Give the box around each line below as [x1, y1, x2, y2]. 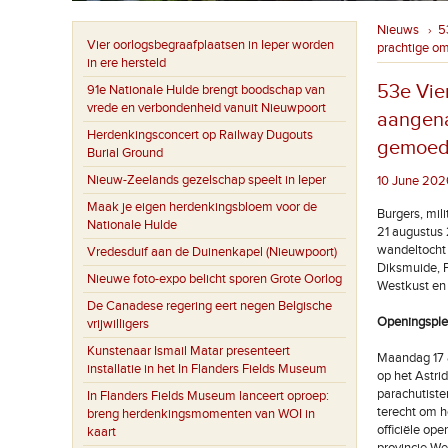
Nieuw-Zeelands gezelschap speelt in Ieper [87, 172, 326, 188]
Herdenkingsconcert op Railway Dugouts [87, 127, 313, 143]
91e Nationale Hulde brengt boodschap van [87, 82, 325, 98]
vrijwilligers [87, 316, 149, 332]
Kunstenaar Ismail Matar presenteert [87, 343, 290, 359]
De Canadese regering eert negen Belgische [87, 298, 332, 314]
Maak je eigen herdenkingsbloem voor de [87, 199, 317, 215]
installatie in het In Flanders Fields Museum [87, 361, 327, 377]
